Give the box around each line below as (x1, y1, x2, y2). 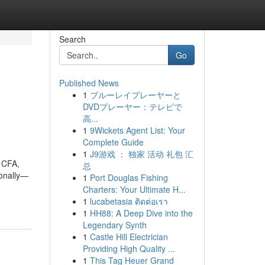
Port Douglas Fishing (89, 172, 168, 183)
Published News (59, 77, 119, 89)
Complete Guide (82, 136, 144, 148)
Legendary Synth (82, 219, 147, 231)
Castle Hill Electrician (89, 231, 168, 243)
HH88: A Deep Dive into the (89, 207, 193, 219)
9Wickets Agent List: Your (89, 124, 185, 136)
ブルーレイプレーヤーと (89, 89, 181, 101)
